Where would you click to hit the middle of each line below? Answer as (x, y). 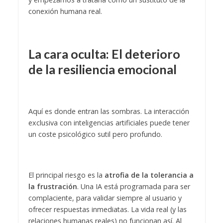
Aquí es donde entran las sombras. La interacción (109, 111)
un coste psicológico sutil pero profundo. (95, 134)
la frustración (53, 186)
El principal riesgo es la (66, 175)
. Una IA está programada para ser (133, 186)
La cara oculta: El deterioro (104, 54)
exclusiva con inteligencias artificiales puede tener (109, 123)
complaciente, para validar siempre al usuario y (105, 198)
